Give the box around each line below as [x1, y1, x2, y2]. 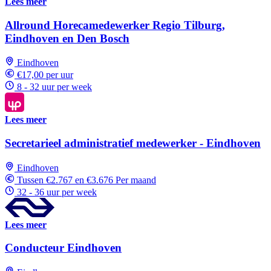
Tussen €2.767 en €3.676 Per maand [17, 174, 156, 185]
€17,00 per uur [17, 70, 73, 80]
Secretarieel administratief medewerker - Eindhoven [5, 137, 261, 150]
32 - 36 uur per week [17, 186, 97, 197]
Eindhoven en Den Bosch [5, 31, 129, 45]
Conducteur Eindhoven [5, 241, 122, 255]
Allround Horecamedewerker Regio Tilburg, [5, 18, 225, 31]
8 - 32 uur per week [17, 82, 92, 93]
